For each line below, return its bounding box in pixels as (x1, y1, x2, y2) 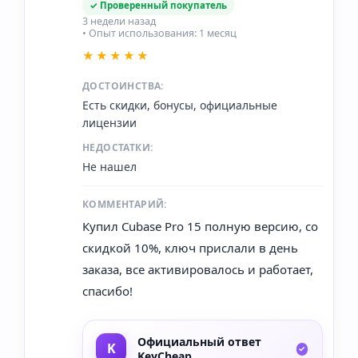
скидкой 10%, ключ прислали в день (82, 239, 298, 256)
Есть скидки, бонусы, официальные (82, 97, 277, 113)
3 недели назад (82, 14, 156, 28)
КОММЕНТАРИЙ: (82, 197, 167, 211)
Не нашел (82, 158, 137, 174)
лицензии (82, 114, 137, 130)
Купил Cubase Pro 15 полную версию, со (82, 217, 318, 234)
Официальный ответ (137, 333, 261, 349)
